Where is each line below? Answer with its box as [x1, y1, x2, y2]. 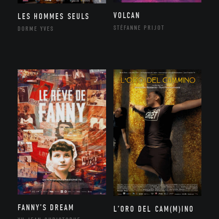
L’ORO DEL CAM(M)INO [113, 204, 194, 214]
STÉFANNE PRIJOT [113, 23, 165, 31]
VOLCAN [113, 10, 140, 20]
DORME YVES [17, 25, 55, 33]
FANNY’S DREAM [17, 202, 75, 212]
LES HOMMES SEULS [17, 12, 89, 22]
